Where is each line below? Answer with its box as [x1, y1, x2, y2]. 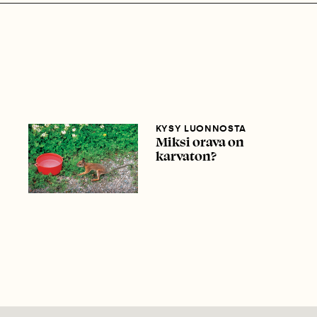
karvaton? [155, 148, 217, 164]
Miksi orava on [155, 134, 244, 150]
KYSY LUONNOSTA [155, 123, 246, 134]
